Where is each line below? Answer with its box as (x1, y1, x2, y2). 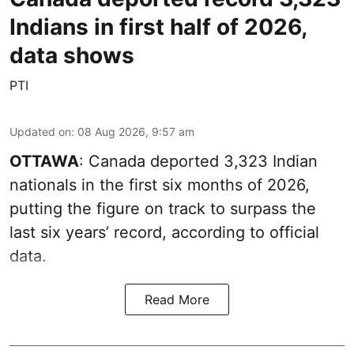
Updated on (9, 124, 71, 138)
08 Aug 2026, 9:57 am (77, 124, 194, 138)
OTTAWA (9, 151, 79, 171)
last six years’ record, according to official (9, 222, 319, 242)
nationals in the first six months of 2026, (9, 175, 310, 194)
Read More (145, 291, 209, 307)
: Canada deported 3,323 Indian (79, 151, 318, 171)
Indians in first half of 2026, (9, 13, 307, 40)
